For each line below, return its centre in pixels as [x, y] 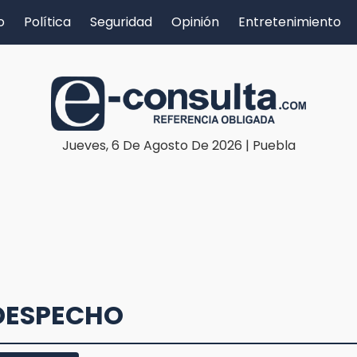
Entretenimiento [290, 22]
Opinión [195, 22]
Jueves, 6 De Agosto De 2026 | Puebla [178, 145]
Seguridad [121, 22]
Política [47, 22]
